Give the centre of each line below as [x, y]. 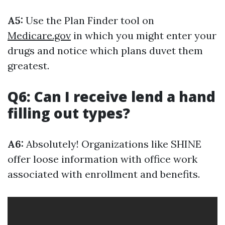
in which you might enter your [144, 35]
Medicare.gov [39, 35]
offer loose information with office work [102, 159]
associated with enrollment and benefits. [104, 174]
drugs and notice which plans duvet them [105, 50]
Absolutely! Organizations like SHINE [113, 144]
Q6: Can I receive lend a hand [111, 96]
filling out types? [69, 113]
